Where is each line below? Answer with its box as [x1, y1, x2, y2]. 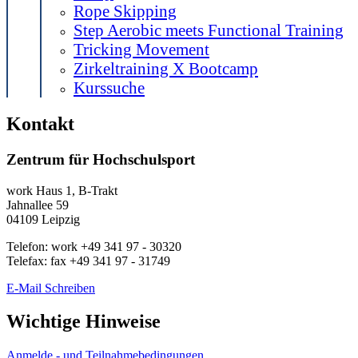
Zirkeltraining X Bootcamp [74, 59, 258, 78]
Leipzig [42, 212, 80, 226]
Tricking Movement [74, 40, 209, 58]
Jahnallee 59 [6, 197, 69, 212]
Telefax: [6, 253, 50, 268]
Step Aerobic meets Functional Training [74, 21, 344, 39]
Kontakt [6, 113, 74, 134]
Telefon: [6, 239, 51, 253]
